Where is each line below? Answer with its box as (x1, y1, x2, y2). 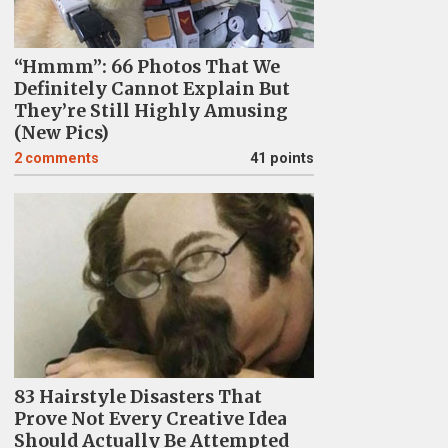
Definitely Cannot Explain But (13, 78, 290, 100)
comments (24, 150, 99, 167)
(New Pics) (13, 122, 109, 144)
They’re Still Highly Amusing (13, 100, 288, 122)
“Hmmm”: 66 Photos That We (13, 56, 280, 78)
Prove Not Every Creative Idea (13, 408, 287, 430)
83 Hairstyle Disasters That (13, 386, 262, 408)
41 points (249, 150, 314, 167)
